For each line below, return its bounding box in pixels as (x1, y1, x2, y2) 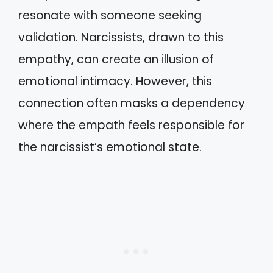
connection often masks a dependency (18, 94, 245, 112)
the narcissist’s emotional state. (18, 138, 202, 155)
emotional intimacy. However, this (18, 73, 212, 90)
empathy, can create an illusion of (18, 51, 214, 68)
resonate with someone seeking (18, 7, 202, 24)
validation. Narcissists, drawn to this (18, 29, 224, 46)
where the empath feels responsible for (18, 116, 244, 133)
